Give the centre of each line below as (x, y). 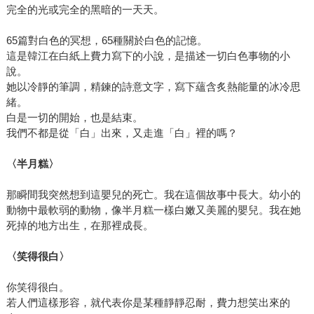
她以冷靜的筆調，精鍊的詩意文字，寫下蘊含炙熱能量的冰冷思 (153, 86)
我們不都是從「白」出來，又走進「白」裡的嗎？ (122, 132)
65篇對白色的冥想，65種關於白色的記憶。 (107, 40)
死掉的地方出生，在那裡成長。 (80, 225)
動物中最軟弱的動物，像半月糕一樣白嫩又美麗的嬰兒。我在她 (153, 210)
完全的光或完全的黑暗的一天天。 (85, 9)
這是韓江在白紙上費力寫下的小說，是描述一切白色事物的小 (148, 55)
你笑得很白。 (37, 287)
